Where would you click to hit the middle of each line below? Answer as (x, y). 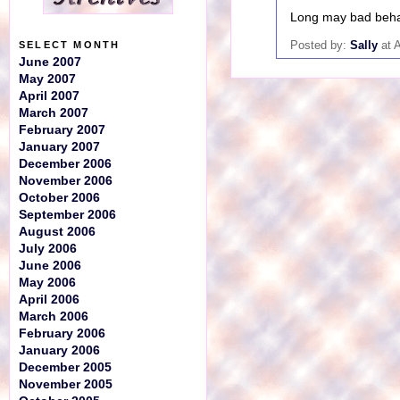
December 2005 (65, 367)
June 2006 (50, 266)
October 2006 (59, 198)
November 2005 (66, 384)
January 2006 (59, 350)
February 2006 (62, 333)
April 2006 (49, 300)
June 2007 (50, 62)
